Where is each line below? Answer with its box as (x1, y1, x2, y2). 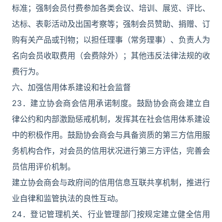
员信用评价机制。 (12, 162, 75, 171)
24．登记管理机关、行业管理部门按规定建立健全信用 (12, 209, 210, 219)
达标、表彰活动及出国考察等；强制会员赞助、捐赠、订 (12, 19, 210, 29)
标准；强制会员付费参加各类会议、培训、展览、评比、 (12, 3, 210, 13)
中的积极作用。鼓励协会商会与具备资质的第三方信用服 (12, 130, 210, 140)
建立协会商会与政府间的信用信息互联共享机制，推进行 (12, 177, 210, 187)
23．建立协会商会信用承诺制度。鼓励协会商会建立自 (12, 98, 210, 108)
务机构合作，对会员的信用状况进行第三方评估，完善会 (12, 146, 210, 156)
